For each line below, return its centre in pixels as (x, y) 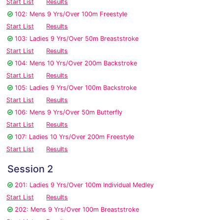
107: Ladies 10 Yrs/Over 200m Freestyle (74, 137)
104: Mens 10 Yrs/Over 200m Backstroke (76, 63)
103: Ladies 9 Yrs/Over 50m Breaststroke (77, 39)
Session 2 (30, 169)
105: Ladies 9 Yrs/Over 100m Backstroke (76, 88)
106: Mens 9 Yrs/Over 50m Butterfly (69, 112)
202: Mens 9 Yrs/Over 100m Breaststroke (77, 210)
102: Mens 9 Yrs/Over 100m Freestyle (71, 14)
